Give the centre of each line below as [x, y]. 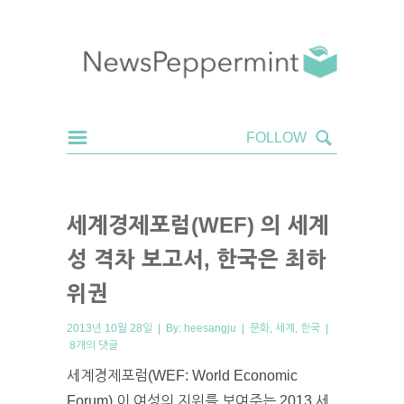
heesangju [210, 328]
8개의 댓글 [94, 345]
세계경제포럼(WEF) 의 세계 [198, 225]
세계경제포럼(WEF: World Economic [182, 375]
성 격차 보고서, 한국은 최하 [197, 259]
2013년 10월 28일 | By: [125, 328]
